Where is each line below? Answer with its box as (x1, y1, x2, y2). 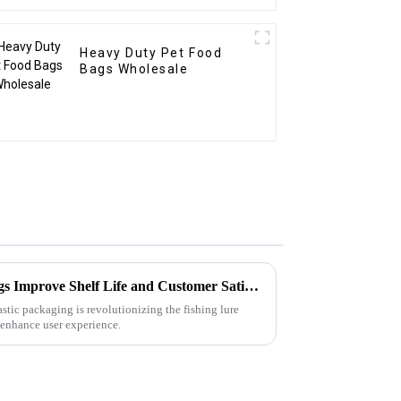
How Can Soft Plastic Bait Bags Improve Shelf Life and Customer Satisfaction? (244, 277, 259, 294)
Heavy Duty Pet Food (80, 46, 223, 61)
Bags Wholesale (80, 62, 189, 77)
